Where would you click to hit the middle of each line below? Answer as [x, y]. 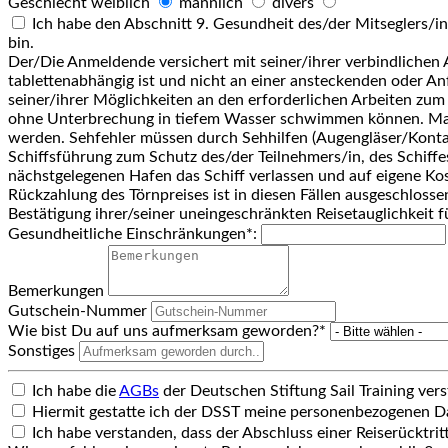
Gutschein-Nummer [77, 310]
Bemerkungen [56, 290]
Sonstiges [41, 350]
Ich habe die [73, 390]
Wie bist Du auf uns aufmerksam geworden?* [167, 330]
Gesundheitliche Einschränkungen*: [132, 233]
